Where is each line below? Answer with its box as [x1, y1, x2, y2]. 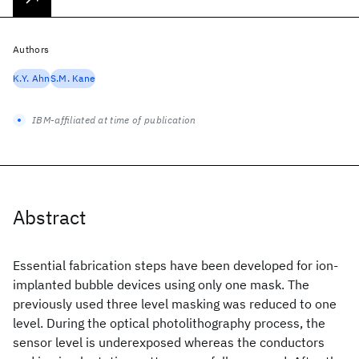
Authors [13, 43, 50, 55]
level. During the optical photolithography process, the [13, 315, 325, 331]
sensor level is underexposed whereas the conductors [13, 334, 325, 350]
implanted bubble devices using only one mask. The [13, 276, 309, 292]
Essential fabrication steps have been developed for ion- [13, 257, 338, 273]
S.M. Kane [50, 72, 96, 84]
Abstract [13, 204, 86, 230]
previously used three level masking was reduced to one [13, 296, 337, 312]
